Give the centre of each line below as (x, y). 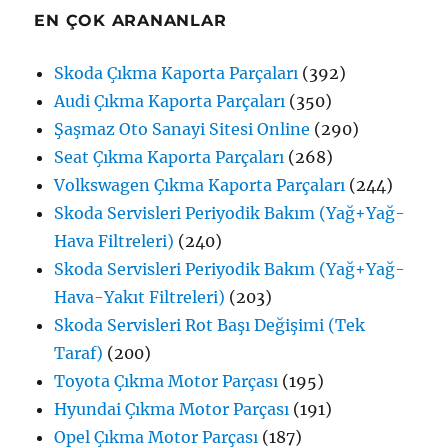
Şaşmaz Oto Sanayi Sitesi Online (182, 129)
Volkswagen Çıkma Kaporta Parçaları (200, 185)
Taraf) (79, 353)
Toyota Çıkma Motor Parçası (166, 381)
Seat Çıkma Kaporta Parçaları (169, 157)
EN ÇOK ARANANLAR (130, 21)
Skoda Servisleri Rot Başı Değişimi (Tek (210, 325)
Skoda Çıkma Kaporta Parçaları (176, 73)
